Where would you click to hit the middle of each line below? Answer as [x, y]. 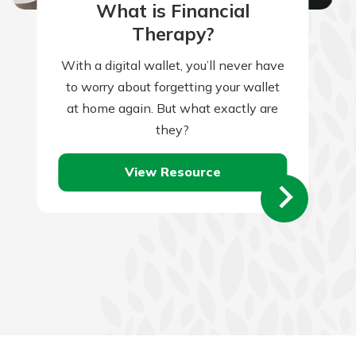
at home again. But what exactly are [173, 108]
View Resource [172, 172]
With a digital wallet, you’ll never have [172, 65]
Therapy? [172, 34]
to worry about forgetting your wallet [172, 86]
